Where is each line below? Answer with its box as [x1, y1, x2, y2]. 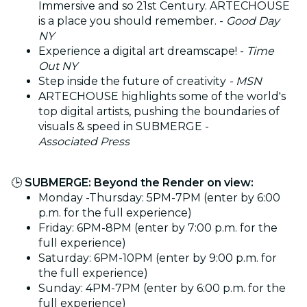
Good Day [226, 14, 280, 27]
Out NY [38, 59, 77, 73]
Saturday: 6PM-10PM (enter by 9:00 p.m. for [38, 251, 277, 265]
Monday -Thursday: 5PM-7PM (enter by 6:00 [38, 191, 280, 204]
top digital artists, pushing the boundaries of [38, 104, 280, 118]
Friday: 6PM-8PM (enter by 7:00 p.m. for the [38, 221, 278, 234]
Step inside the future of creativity [38, 74, 229, 88]
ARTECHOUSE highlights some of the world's [38, 89, 286, 103]
